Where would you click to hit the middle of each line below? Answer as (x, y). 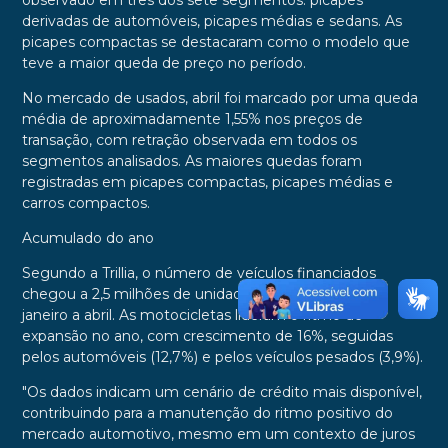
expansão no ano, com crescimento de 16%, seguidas (207, 336)
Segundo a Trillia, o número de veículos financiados (198, 273)
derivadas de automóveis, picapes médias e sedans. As (211, 21)
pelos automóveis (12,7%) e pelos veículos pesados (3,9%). (222, 357)
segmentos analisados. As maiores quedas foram (191, 161)
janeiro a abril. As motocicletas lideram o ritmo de (192, 315)
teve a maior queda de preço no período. (163, 63)
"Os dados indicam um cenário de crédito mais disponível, (221, 392)
